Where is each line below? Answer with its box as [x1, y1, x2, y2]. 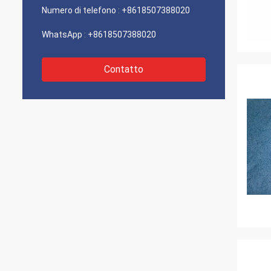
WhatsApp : [42, 30, 86, 39]
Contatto [104, 64, 143, 75]
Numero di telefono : [42, 5, 120, 15]
